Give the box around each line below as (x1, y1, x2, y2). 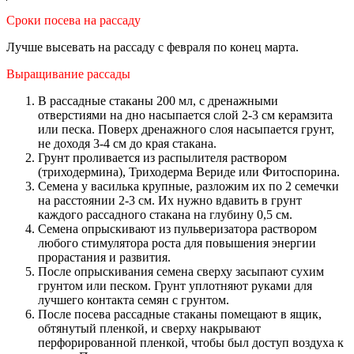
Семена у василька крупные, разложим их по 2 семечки (38, 179, 339, 193)
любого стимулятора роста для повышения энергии (38, 235, 316, 250)
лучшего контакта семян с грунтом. (38, 292, 229, 307)
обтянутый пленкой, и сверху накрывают (38, 321, 261, 335)
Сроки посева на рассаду (6, 13, 141, 27)
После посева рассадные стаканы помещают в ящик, (38, 307, 322, 321)
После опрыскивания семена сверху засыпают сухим (38, 264, 324, 278)
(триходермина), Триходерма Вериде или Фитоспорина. (38, 164, 340, 179)
